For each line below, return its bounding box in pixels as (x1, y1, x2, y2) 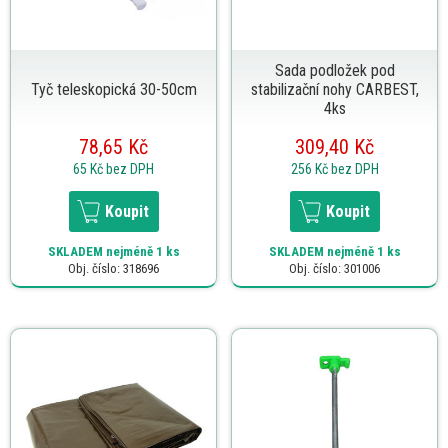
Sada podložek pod (274, 60, 395, 80)
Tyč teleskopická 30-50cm (30, 79, 197, 99)
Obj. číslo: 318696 (68, 260, 159, 276)
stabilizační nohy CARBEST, (250, 79, 419, 99)
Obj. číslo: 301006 (289, 260, 380, 276)
